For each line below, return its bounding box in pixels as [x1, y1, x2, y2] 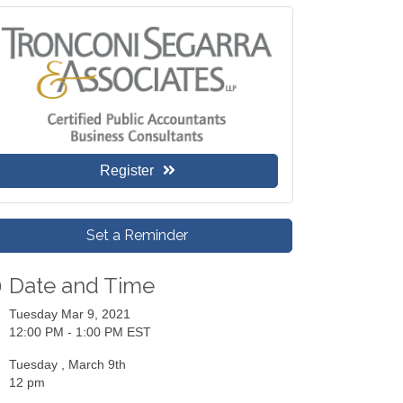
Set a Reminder [86, 226, 189, 244]
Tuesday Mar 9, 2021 [9, 306, 131, 321]
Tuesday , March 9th [9, 356, 130, 372]
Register [99, 162, 154, 178]
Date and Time [9, 272, 156, 299]
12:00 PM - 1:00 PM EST [9, 324, 152, 339]
